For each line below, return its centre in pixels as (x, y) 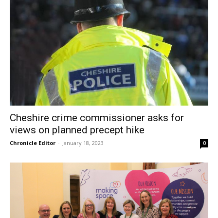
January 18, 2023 (83, 143)
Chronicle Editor (33, 143)
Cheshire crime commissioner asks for (97, 118)
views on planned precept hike (77, 130)
